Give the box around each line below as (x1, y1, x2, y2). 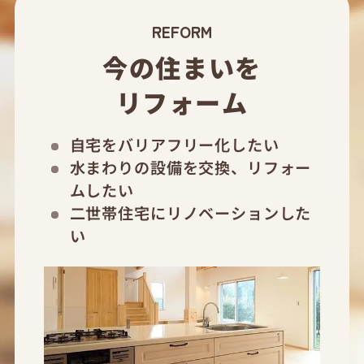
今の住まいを (102, 49, 262, 86)
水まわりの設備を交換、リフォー (69, 156, 312, 180)
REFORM (152, 19, 212, 43)
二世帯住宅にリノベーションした (69, 201, 312, 225)
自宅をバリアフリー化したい (69, 133, 279, 157)
